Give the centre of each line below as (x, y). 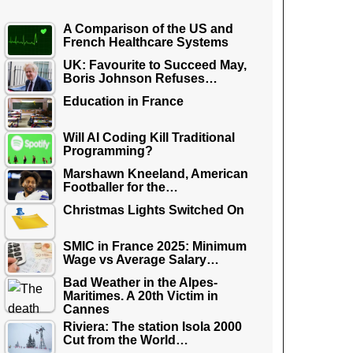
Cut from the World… (126, 340)
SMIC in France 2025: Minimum (155, 246)
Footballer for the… (121, 187)
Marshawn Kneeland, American (156, 174)
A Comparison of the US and (148, 29)
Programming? (108, 151)
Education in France (123, 101)
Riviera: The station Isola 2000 (152, 327)
